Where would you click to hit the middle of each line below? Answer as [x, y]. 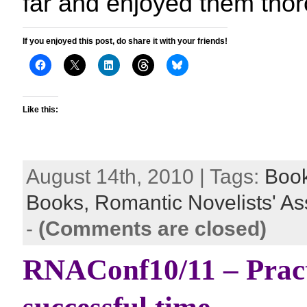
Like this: [40, 110]
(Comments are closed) [152, 229]
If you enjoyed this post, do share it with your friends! [125, 41]
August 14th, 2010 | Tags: [145, 176]
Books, [60, 202]
